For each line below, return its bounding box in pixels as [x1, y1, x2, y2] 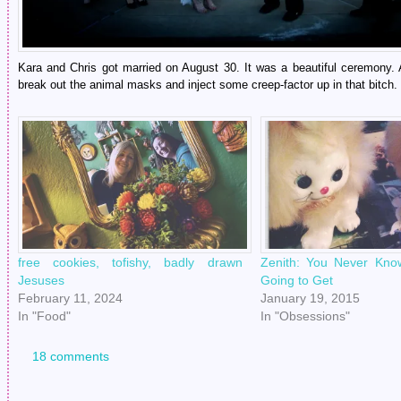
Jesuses [18, 273, 64, 288]
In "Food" [18, 309, 71, 324]
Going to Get [260, 273, 333, 288]
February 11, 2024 [18, 291, 123, 306]
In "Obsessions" [260, 309, 350, 324]
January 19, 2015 [260, 291, 360, 306]
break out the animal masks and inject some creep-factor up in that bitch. [18, 78, 397, 91]
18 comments [32, 349, 109, 364]
